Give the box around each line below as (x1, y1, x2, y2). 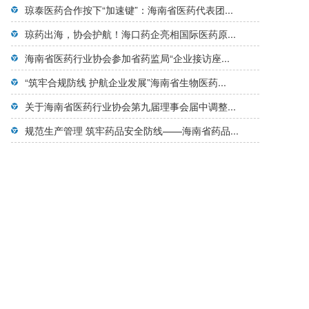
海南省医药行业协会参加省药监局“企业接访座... (25, 51, 230, 65)
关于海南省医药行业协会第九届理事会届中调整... (25, 99, 236, 113)
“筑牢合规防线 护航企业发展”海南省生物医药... (25, 75, 226, 89)
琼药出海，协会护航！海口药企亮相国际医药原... (25, 27, 236, 41)
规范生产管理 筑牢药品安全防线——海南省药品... (25, 123, 239, 137)
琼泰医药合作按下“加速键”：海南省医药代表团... (25, 3, 233, 17)
